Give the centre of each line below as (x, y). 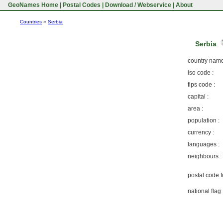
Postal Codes (82, 5)
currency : (201, 133)
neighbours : (205, 157)
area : (195, 109)
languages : (204, 145)
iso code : (201, 73)
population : (204, 121)
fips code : (201, 85)
